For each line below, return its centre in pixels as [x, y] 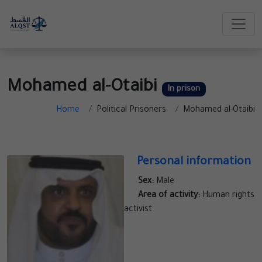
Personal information [194, 163]
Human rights [227, 196]
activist [138, 210]
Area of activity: [169, 196]
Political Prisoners [131, 111]
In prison [184, 89]
